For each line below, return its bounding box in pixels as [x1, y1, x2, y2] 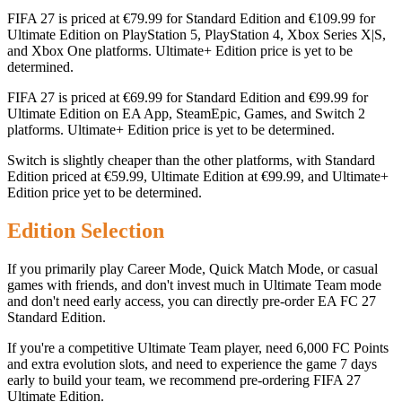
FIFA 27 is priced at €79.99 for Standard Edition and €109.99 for [7, 10, 375, 26]
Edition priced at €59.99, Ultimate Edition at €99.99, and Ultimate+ [7, 168, 389, 184]
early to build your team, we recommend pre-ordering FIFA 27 [7, 371, 361, 388]
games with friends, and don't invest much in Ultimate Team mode [7, 276, 381, 293]
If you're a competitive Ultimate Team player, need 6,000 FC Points [7, 339, 389, 355]
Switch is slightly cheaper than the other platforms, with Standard [7, 152, 375, 168]
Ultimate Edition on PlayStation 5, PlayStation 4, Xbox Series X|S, [7, 26, 386, 42]
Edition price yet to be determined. [7, 184, 202, 200]
